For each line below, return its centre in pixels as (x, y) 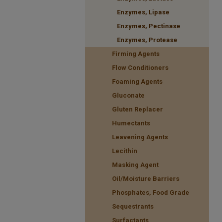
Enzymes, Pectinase (149, 26)
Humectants (131, 123)
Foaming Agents (137, 81)
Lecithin (125, 151)
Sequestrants (133, 206)
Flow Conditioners (140, 67)
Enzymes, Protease (147, 40)
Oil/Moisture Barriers (146, 178)
